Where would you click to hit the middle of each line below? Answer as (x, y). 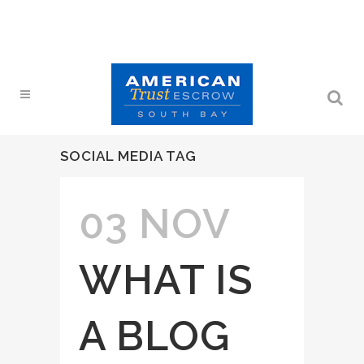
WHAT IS (166, 280)
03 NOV (154, 224)
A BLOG (154, 336)
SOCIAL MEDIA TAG (128, 156)
